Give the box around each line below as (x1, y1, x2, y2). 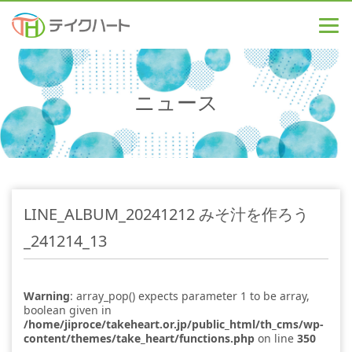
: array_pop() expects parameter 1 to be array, (70, 288, 310, 304)
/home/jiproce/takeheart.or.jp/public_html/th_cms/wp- (24, 317, 324, 332)
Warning (24, 288, 70, 304)
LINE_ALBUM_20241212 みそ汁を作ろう (24, 203, 309, 225)
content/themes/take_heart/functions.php (24, 331, 255, 346)
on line (255, 331, 297, 346)
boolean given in (24, 302, 112, 318)
